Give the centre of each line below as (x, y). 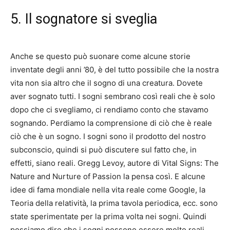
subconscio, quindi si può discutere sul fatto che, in (103, 150)
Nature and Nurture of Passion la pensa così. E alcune (108, 177)
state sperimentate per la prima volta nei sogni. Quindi (108, 217)
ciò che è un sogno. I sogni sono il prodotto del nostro (108, 137)
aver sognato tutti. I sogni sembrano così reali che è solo (113, 97)
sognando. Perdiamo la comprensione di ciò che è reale (111, 123)
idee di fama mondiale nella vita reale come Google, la (108, 190)
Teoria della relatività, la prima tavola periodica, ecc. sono (114, 203)
